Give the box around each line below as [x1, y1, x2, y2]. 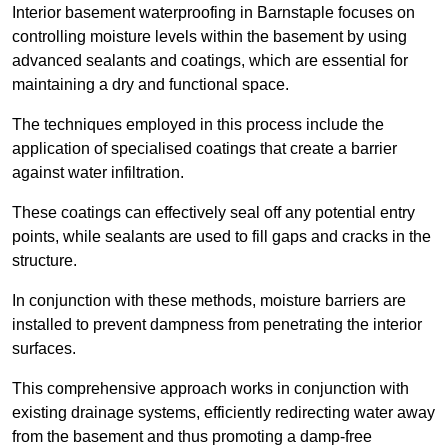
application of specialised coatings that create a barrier [12, 140, 397, 158]
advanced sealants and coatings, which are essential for [12, 52, 408, 70]
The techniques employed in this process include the [12, 116, 384, 134]
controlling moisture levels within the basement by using [12, 28, 407, 46]
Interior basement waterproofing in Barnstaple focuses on [12, 4, 415, 22]
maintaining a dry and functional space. [12, 76, 293, 94]
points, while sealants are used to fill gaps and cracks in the [12, 228, 431, 246]
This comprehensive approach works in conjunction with [12, 380, 409, 398]
